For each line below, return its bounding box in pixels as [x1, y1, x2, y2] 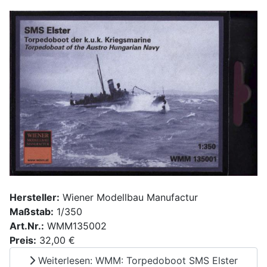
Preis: [10, 234, 36, 246]
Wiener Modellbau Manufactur [60, 191, 198, 203]
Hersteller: [10, 191, 60, 203]
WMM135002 [44, 219, 107, 232]
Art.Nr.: [10, 219, 44, 232]
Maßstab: [10, 205, 54, 218]
